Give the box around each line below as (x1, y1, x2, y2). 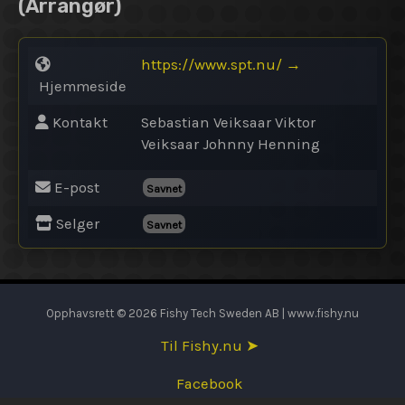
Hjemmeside (35, 77, 127, 95)
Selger (52, 214, 99, 232)
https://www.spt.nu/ (141, 55, 282, 73)
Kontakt (49, 113, 108, 131)
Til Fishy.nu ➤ (161, 337, 259, 354)
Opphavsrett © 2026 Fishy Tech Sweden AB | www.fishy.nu (46, 306, 359, 320)
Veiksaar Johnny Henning (141, 135, 320, 153)
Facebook (176, 375, 243, 392)
